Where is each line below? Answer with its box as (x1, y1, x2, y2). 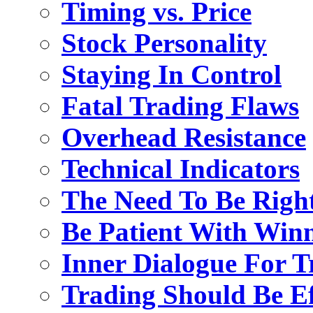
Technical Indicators (61, 154, 300, 184)
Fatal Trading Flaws (61, 91, 299, 122)
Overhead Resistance (61, 122, 306, 153)
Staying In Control (61, 59, 282, 90)
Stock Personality (61, 28, 267, 59)
